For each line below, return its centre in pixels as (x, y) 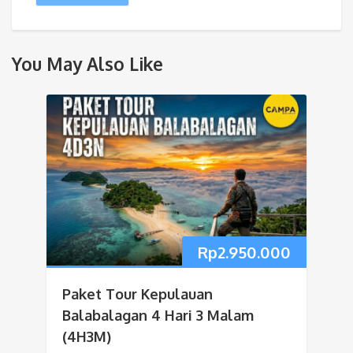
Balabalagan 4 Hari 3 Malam (158, 316)
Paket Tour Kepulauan (137, 294)
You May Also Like (87, 64)
